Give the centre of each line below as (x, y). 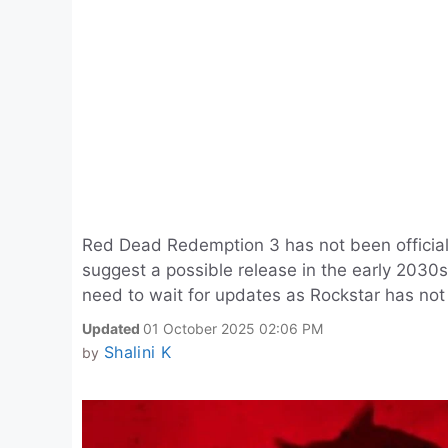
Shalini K (137, 352)
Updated (112, 328)
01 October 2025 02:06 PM (233, 328)
